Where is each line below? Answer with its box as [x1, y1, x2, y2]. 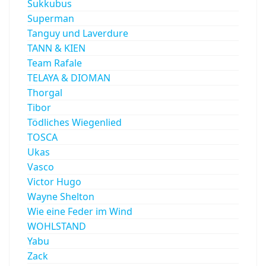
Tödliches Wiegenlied [27, 116, 122, 129]
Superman [27, 12, 74, 26]
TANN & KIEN [27, 42, 85, 55]
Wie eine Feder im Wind [27, 205, 132, 218]
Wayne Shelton [27, 190, 94, 204]
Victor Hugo [27, 175, 81, 189]
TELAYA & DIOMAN [27, 71, 110, 85]
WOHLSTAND [27, 220, 86, 233]
